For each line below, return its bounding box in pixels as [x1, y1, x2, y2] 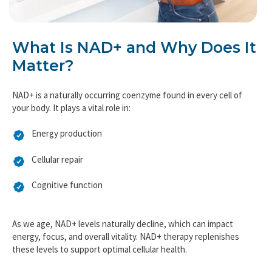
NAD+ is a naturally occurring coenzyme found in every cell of [12, 102, 242, 114]
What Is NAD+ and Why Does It [12, 52, 256, 70]
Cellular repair [32, 166, 83, 178]
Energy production [32, 141, 102, 153]
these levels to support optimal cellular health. [12, 257, 187, 269]
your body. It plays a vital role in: [12, 115, 131, 127]
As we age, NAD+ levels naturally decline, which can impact [12, 231, 233, 243]
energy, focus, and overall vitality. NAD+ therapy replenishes [12, 244, 239, 256]
